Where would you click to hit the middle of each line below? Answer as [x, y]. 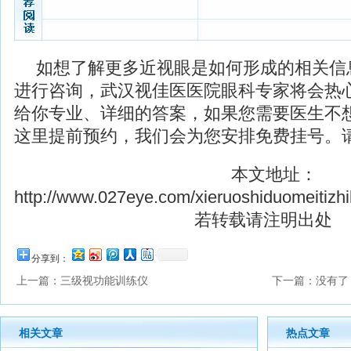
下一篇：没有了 [310, 280]
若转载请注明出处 [263, 220]
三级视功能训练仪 [104, 280]
